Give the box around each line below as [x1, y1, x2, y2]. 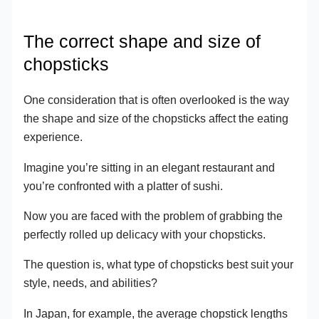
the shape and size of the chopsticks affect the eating [23, 112, 289, 125]
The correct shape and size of [23, 31, 261, 52]
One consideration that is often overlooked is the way [23, 93, 290, 107]
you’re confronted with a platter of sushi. [23, 179, 224, 192]
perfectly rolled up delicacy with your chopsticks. [23, 227, 266, 241]
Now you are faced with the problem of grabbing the [23, 209, 283, 222]
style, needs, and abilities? [23, 276, 158, 290]
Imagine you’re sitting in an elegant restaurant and [23, 160, 276, 174]
